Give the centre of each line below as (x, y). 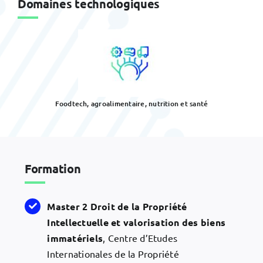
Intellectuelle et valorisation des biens (136, 222)
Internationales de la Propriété (113, 253)
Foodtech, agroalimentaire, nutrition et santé (131, 103)
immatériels (75, 238)
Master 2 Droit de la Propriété (117, 206)
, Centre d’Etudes (140, 237)
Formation (53, 169)
